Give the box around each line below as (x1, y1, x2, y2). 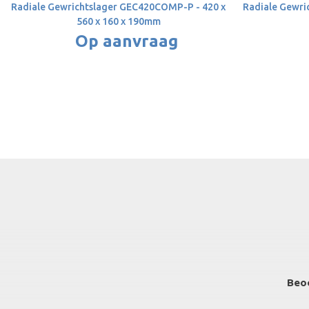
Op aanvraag (75, 32, 179, 51)
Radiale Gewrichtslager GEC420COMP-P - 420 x (11, 1, 226, 13)
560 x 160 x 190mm (76, 16, 161, 28)
